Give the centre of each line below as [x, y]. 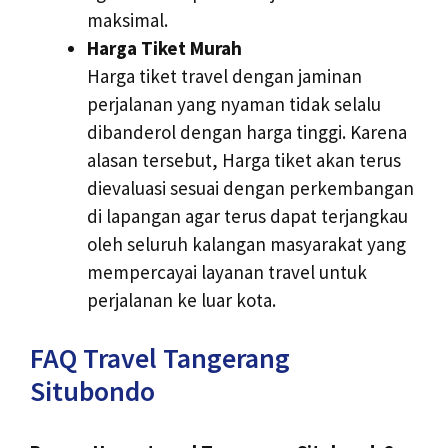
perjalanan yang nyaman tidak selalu [234, 103]
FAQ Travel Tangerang [160, 358]
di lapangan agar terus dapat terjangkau [247, 215]
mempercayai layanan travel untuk [227, 271]
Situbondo [92, 391]
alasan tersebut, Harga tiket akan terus [244, 159]
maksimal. [127, 19]
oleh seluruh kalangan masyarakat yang [246, 243]
